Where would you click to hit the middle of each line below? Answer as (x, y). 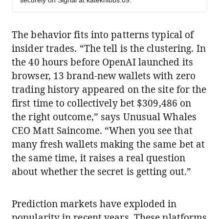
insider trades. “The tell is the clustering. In (109, 48)
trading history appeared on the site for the (109, 89)
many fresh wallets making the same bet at (109, 144)
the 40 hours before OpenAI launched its (102, 62)
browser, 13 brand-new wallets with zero (104, 76)
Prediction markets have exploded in (94, 204)
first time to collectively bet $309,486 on (102, 103)
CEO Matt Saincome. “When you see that (102, 131)
